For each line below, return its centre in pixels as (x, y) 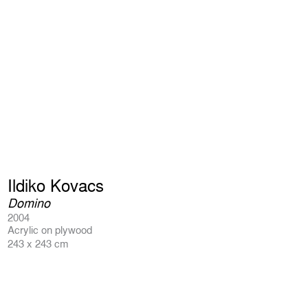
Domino (29, 203)
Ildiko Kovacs (56, 185)
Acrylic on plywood (50, 230)
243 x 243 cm (38, 243)
